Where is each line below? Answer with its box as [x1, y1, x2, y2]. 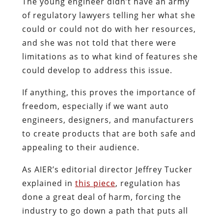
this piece [75, 177, 115, 189]
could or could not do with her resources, [22, 23, 196, 34]
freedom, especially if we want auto [22, 100, 169, 111]
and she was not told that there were [22, 37, 176, 48]
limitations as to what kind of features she [22, 51, 198, 62]
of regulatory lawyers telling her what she [22, 9, 195, 21]
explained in [22, 177, 75, 189]
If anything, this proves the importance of [22, 86, 195, 98]
